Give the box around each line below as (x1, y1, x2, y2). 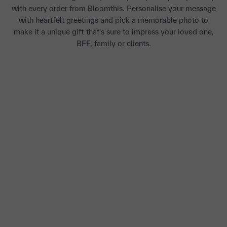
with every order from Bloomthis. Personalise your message (11, 4, 216, 13)
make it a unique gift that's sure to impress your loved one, (13, 27, 214, 36)
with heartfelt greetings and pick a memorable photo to (19, 15, 208, 24)
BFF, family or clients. (76, 39, 151, 48)
